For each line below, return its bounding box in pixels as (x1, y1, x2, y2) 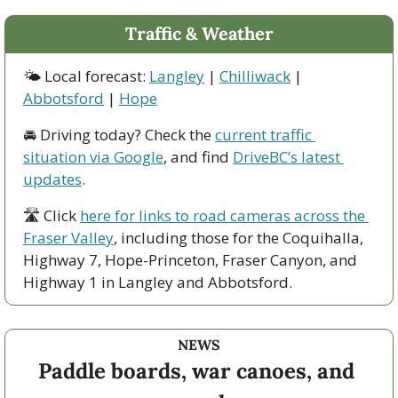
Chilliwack (219, 65, 291, 86)
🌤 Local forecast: (23, 65, 149, 86)
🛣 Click (23, 204, 80, 226)
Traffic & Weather (124, 21, 274, 44)
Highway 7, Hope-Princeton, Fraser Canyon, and (23, 249, 357, 270)
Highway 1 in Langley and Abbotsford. (23, 271, 296, 292)
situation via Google (23, 146, 163, 167)
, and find (163, 146, 233, 167)
